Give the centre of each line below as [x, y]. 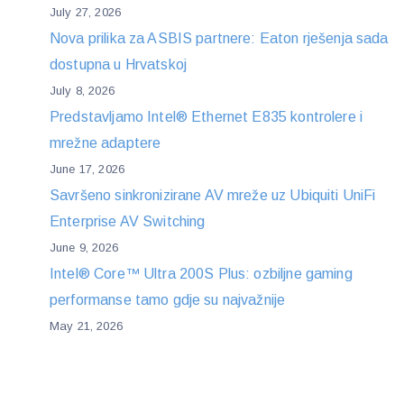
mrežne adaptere [106, 142]
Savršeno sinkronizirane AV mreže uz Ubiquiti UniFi [213, 195]
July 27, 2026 [85, 12]
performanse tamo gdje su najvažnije [168, 299]
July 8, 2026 [82, 90]
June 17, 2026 [87, 169]
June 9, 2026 [84, 247]
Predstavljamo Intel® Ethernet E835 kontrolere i [207, 116]
